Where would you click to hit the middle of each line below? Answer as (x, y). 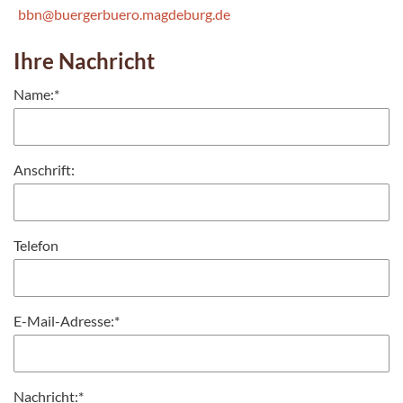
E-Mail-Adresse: (64, 320)
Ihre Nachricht (84, 60)
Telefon (36, 245)
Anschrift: (44, 169)
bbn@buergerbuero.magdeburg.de (124, 13)
